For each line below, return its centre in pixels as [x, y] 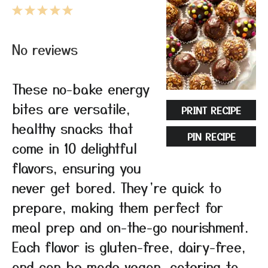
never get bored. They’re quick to [117, 187]
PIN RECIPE [211, 136]
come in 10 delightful [74, 148]
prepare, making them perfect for [118, 207]
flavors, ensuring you [77, 167]
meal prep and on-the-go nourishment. [130, 227]
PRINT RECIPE [211, 110]
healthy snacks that [73, 128]
